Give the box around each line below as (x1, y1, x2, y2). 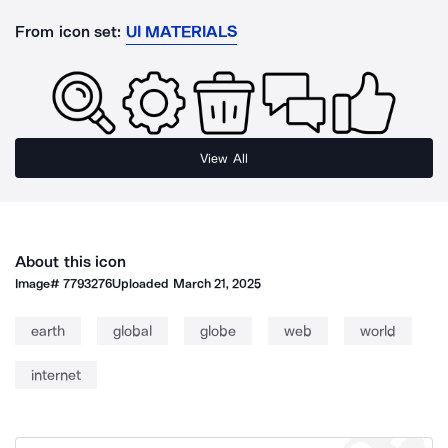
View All (200, 150, 248, 166)
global (113, 322, 152, 340)
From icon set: (15, 22, 122, 41)
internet (31, 366, 81, 384)
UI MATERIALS (125, 22, 238, 41)
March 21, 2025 (172, 276, 262, 291)
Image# (15, 276, 64, 291)
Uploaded (112, 276, 173, 291)
